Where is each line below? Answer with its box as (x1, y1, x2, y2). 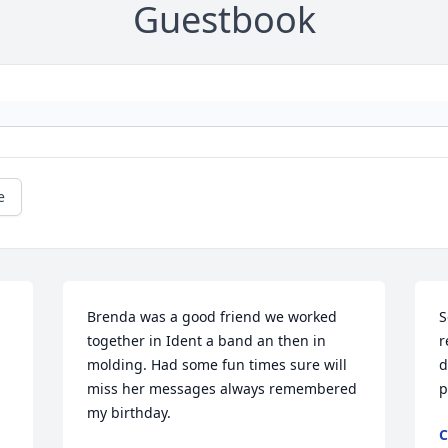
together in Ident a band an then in (87, 331, 327, 351)
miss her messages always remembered (87, 379, 358, 399)
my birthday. (87, 403, 172, 423)
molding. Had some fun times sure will (87, 355, 348, 375)
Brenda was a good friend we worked (87, 307, 338, 327)
